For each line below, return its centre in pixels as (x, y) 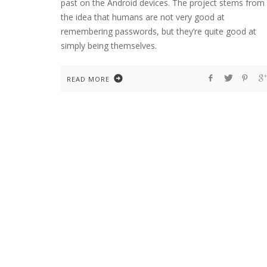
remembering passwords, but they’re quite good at (159, 31)
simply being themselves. (109, 45)
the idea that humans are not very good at (143, 17)
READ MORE (88, 79)
